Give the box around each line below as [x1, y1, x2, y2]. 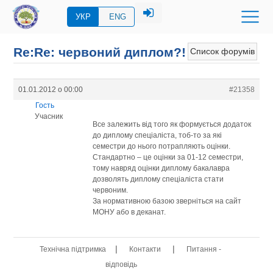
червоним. [93, 185, 129, 194]
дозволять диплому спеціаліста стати [93, 174, 224, 183]
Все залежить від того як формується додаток [93, 119, 252, 129]
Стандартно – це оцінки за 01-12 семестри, [93, 152, 244, 161]
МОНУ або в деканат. [93, 207, 166, 216]
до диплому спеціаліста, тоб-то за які [93, 130, 222, 140]
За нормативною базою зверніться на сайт [93, 196, 242, 205]
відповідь [105, 260, 137, 269]
